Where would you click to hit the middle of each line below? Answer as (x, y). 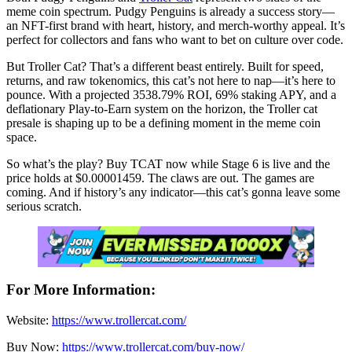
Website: (29, 320)
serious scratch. (44, 206)
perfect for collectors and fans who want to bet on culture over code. (175, 39)
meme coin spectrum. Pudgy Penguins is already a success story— (170, 11)
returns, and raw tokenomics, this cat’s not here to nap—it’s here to (171, 80)
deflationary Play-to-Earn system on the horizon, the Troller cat (162, 108)
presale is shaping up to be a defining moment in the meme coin (163, 123)
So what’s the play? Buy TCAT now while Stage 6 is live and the (168, 163)
